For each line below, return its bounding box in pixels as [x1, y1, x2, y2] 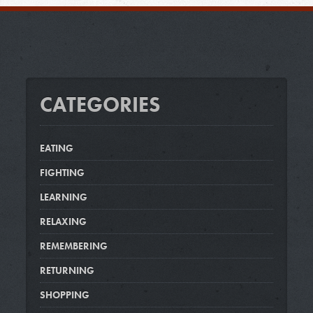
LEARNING [39, 191, 87, 203]
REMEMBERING [39, 240, 108, 252]
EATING [39, 142, 73, 154]
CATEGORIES [39, 92, 161, 118]
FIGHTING [39, 166, 85, 179]
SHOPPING [39, 289, 89, 301]
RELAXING [39, 215, 87, 228]
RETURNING [39, 264, 94, 277]
